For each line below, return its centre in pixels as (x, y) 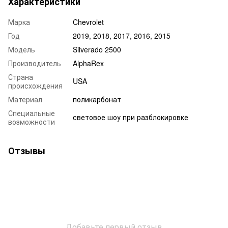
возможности (32, 121)
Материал (25, 99)
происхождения (35, 85)
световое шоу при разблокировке (131, 117)
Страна (21, 77)
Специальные (32, 113)
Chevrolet (88, 22)
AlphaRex (88, 63)
